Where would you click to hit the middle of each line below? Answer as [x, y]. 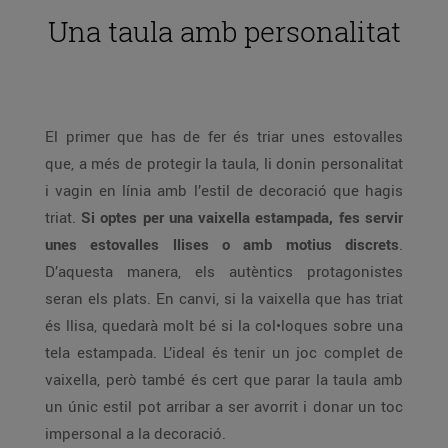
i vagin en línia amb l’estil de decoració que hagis [224, 190]
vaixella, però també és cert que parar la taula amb [224, 379]
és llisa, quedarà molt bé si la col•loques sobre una [224, 325]
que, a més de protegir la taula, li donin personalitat [224, 163]
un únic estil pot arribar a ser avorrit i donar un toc [224, 406]
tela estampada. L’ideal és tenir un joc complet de [224, 352]
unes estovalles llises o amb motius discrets [222, 244]
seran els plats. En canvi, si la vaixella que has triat [224, 298]
